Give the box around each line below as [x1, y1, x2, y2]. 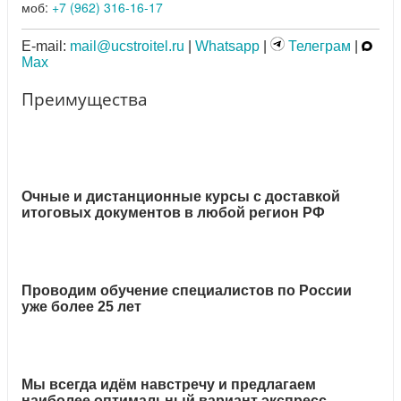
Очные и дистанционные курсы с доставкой [21, 188, 340, 204]
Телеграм [285, 38, 351, 55]
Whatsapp [195, 38, 260, 55]
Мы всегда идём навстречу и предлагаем [21, 376, 316, 392]
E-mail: [21, 38, 70, 55]
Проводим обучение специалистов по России [21, 282, 352, 298]
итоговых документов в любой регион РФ [21, 204, 325, 220]
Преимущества [21, 87, 148, 110]
